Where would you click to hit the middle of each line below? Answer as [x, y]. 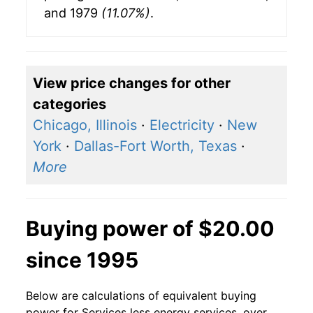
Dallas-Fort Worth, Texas [155, 146]
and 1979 [73, 13]
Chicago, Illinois [85, 125]
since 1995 [82, 260]
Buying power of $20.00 [150, 229]
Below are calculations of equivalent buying [141, 296]
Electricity [182, 125]
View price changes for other [132, 83]
